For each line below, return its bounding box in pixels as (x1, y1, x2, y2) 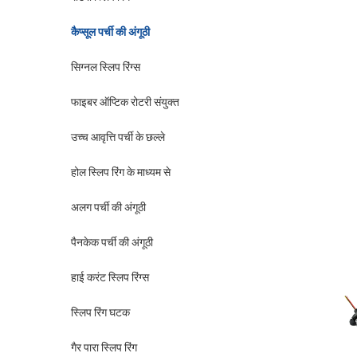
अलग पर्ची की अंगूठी (71, 201, 146, 214)
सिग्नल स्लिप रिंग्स (71, 61, 140, 73)
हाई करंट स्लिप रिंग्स (71, 271, 149, 284)
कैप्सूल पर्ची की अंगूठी (71, 25, 150, 38)
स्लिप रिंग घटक (71, 306, 130, 319)
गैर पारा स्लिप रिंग (71, 341, 137, 354)
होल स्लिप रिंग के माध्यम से (71, 166, 171, 178)
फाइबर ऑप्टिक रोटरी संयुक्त (71, 96, 179, 108)
